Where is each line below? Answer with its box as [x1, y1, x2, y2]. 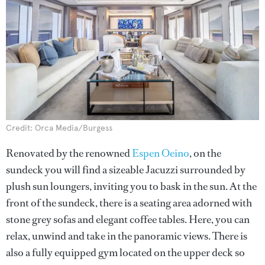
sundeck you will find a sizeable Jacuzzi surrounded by [6, 163, 245, 177]
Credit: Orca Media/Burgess [6, 123, 112, 133]
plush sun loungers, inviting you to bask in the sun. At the [6, 179, 257, 193]
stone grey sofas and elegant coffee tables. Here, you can [6, 212, 250, 227]
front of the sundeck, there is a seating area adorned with [6, 196, 252, 210]
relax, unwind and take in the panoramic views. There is [6, 229, 247, 243]
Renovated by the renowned [6, 146, 132, 160]
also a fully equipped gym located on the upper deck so [6, 245, 245, 260]
